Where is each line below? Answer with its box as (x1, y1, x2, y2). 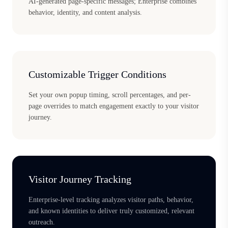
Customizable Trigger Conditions (28, 68, 166, 80)
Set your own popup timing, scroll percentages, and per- (28, 91, 191, 99)
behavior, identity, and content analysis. (28, 8, 142, 16)
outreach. (28, 218, 55, 226)
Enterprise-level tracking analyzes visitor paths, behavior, (28, 195, 193, 204)
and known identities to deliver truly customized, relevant (28, 207, 194, 215)
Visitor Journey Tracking (28, 173, 131, 185)
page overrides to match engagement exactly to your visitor (28, 102, 199, 110)
